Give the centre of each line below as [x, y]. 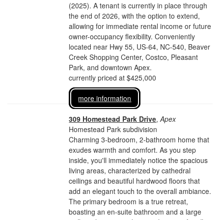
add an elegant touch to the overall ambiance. [140, 191]
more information [105, 98]
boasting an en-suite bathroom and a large [135, 212]
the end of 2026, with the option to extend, [135, 16]
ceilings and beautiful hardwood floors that [135, 181]
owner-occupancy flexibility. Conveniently [132, 36]
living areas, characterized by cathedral [130, 170]
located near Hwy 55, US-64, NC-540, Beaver [140, 47]
